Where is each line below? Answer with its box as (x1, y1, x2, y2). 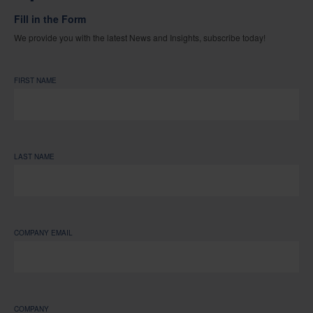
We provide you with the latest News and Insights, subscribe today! (14, 31, 265, 44)
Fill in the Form (14, 12, 86, 27)
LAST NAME (14, 152, 54, 162)
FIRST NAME (14, 75, 57, 86)
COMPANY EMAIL (14, 228, 73, 238)
